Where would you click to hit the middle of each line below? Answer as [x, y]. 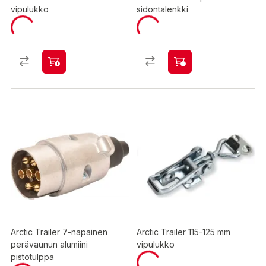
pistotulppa [32, 257]
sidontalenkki [162, 9]
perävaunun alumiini [49, 244]
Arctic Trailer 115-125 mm [183, 232]
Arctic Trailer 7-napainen [59, 232]
